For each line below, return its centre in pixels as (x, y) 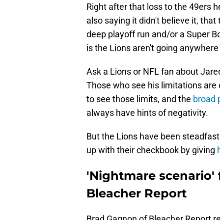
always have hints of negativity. (147, 113)
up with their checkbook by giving (151, 150)
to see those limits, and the (140, 99)
